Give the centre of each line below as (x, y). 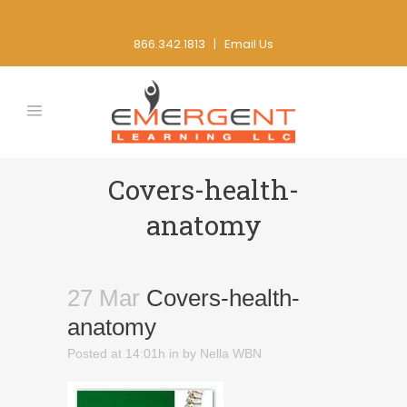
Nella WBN (231, 353)
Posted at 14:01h (116, 353)
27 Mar (104, 298)
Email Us (249, 44)
